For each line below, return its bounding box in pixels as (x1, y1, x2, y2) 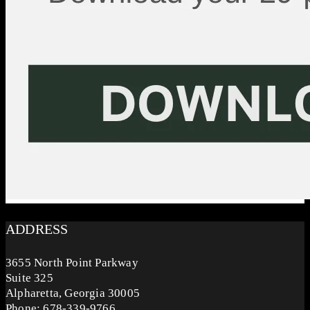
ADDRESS (6, 221, 69, 237)
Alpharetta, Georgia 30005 (6, 286, 140, 300)
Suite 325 (6, 271, 53, 285)
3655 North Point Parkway (6, 256, 138, 270)
